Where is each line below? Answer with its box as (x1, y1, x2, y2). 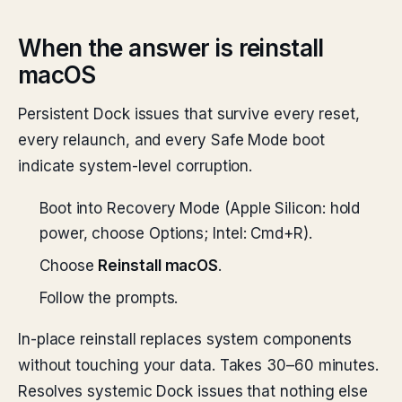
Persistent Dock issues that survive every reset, (18, 105, 360, 123)
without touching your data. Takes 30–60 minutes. (18, 356, 379, 374)
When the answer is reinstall (18, 34, 324, 62)
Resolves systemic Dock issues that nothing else (18, 382, 369, 400)
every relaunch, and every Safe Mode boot (18, 131, 325, 149)
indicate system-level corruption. (18, 157, 253, 175)
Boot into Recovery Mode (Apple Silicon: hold (39, 199, 361, 217)
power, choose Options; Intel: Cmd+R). (39, 224, 312, 242)
